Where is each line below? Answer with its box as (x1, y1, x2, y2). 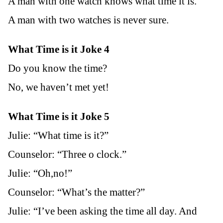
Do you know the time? (8, 62, 107, 75)
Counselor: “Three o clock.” (8, 148, 126, 161)
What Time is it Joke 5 (8, 111, 110, 123)
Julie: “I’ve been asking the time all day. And (8, 205, 197, 218)
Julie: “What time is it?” (8, 129, 109, 142)
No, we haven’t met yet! (8, 81, 109, 94)
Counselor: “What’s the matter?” (8, 186, 145, 199)
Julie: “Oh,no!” (8, 167, 72, 180)
